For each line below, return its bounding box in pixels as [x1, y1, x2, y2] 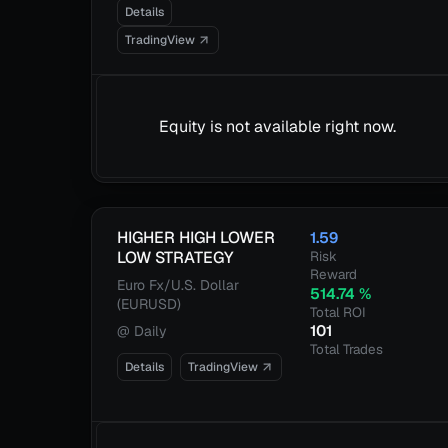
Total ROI [310, 303, 367, 321]
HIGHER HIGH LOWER [117, 227, 276, 248]
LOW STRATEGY [117, 247, 235, 268]
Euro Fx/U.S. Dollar [117, 276, 240, 294]
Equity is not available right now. [159, 116, 397, 137]
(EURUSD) [117, 295, 182, 313]
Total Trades [310, 340, 384, 358]
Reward [310, 265, 358, 283]
